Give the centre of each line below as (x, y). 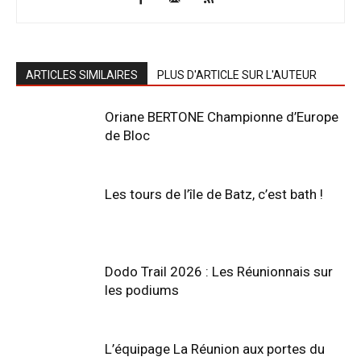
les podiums (142, 290)
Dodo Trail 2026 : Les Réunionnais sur (219, 271)
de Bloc (127, 135)
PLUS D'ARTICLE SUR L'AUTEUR (237, 75)
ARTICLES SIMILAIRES (82, 75)
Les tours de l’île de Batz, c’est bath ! (214, 194)
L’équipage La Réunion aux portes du (215, 349)
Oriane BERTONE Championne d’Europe (222, 116)
